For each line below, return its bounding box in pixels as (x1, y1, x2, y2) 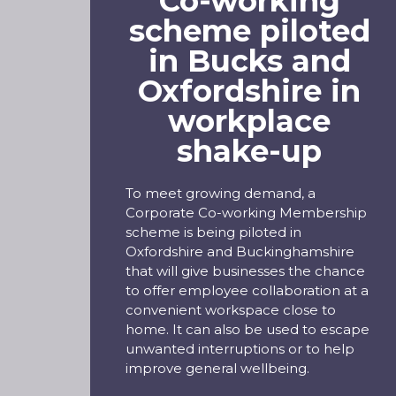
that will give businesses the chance (126, 263, 365, 279)
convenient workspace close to (126, 301, 336, 318)
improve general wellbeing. (126, 360, 309, 377)
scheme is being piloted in (126, 224, 301, 240)
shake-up (177, 133, 322, 170)
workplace (168, 103, 331, 140)
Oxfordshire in (138, 72, 361, 110)
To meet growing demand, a (126, 185, 316, 202)
